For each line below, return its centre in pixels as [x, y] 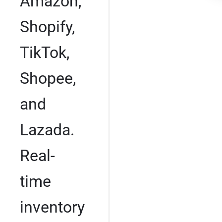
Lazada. [47, 130]
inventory [52, 207]
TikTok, [45, 52]
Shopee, [48, 78]
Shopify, [47, 27]
